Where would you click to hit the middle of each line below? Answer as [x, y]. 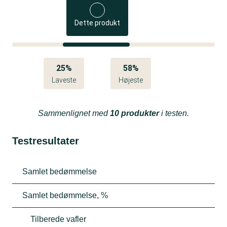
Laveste [64, 80]
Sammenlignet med [74, 113]
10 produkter [135, 113]
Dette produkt [98, 23]
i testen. [174, 113]
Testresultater [46, 141]
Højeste [131, 80]
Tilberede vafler [58, 219]
